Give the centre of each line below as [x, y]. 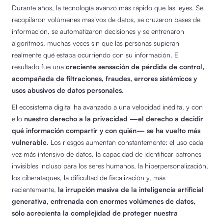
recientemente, [35, 189]
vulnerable [29, 142]
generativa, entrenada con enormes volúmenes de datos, [104, 201]
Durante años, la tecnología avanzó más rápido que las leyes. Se [108, 7]
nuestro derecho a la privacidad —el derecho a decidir [114, 118]
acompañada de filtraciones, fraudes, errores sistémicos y [104, 78]
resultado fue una [39, 66]
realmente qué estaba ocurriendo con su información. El [96, 55]
